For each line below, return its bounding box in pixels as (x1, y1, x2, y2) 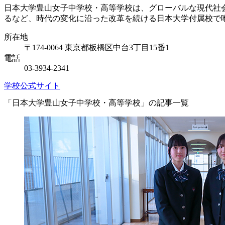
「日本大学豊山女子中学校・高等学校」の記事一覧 (4, 98, 189, 107)
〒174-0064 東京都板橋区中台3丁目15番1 (24, 43, 169, 52)
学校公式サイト (4, 81, 60, 90)
